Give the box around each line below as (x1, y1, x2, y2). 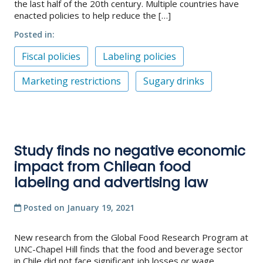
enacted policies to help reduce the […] (14, 9, 171, 21)
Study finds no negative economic (14, 141, 245, 160)
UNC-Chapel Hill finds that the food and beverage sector (14, 242, 243, 255)
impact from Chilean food (14, 157, 191, 176)
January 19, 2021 (67, 201, 134, 213)
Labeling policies (103, 49, 176, 63)
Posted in (14, 28, 52, 40)
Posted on (21, 201, 67, 213)
